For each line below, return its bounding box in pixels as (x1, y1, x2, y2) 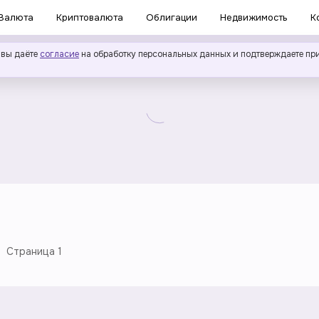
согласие (40, 48, 79, 60)
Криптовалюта (56, 11, 123, 23)
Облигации (146, 11, 197, 23)
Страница (6, 245, 58, 258)
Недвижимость (220, 11, 288, 23)
